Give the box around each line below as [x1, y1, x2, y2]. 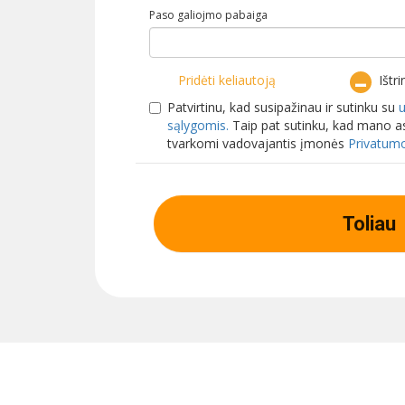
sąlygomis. [167, 116, 229, 134]
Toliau [343, 212, 396, 235]
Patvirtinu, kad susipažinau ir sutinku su [167, 98, 399, 116]
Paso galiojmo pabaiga [149, 6, 268, 23]
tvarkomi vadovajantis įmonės [167, 134, 348, 152]
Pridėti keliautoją [178, 71, 276, 89]
